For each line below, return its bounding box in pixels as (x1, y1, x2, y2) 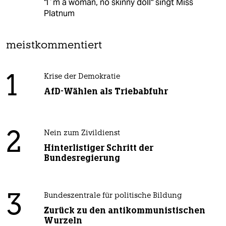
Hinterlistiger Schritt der (43, 142, 153, 154)
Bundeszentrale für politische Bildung (43, 192, 182, 200)
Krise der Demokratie (43, 73, 120, 81)
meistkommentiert (6, 40, 102, 51)
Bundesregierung (43, 152, 120, 164)
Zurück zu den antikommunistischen (43, 205, 205, 216)
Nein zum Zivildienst (43, 130, 120, 138)
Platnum (43, 8, 75, 19)
